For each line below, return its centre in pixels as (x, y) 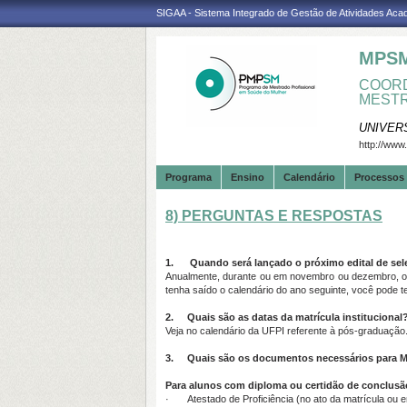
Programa (189, 177)
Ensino (248, 177)
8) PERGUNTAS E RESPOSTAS (274, 216)
